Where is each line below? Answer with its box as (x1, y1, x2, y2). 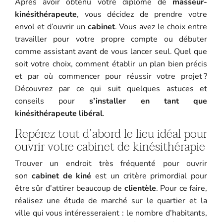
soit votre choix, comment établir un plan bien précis (14, 58, 208, 69)
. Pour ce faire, (156, 182, 208, 194)
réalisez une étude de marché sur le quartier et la (14, 195, 208, 206)
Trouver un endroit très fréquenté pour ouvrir (14, 158, 208, 169)
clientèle (124, 182, 156, 194)
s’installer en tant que (89, 95, 208, 107)
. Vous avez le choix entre (114, 21, 208, 32)
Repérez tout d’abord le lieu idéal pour (14, 123, 208, 144)
